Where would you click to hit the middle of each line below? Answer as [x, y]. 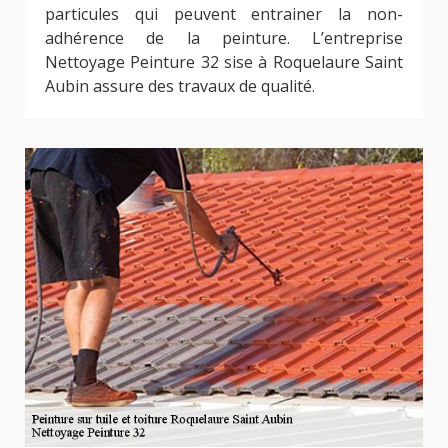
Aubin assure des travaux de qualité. [180, 86]
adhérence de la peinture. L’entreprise [224, 38]
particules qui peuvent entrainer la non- [224, 14]
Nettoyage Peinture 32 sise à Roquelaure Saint [224, 62]
